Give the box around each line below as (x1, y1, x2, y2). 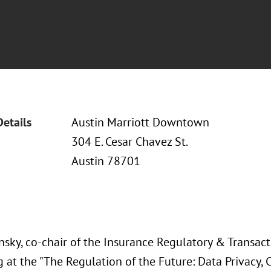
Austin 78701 (71, 153, 140, 169)
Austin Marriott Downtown (71, 114, 209, 130)
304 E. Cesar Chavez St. (71, 134, 188, 149)
